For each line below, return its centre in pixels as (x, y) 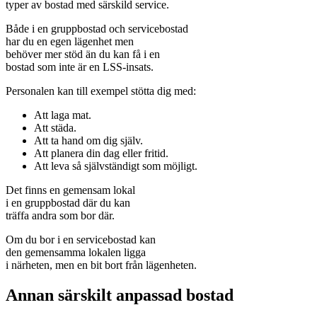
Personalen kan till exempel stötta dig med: (101, 91)
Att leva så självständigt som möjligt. (116, 166)
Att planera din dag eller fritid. (101, 153)
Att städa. (55, 127)
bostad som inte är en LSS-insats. (80, 67)
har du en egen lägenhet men (70, 41)
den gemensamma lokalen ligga (76, 252)
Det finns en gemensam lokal (70, 190)
